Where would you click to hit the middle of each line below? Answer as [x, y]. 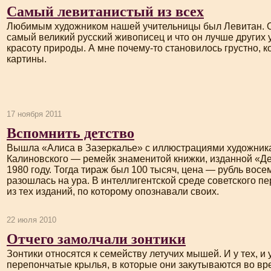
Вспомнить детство [70, 132]
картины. [27, 59]
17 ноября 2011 [34, 114]
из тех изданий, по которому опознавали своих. [113, 191]
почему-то [140, 48]
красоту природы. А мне [62, 48]
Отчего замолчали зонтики [96, 238]
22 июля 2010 [31, 220]
